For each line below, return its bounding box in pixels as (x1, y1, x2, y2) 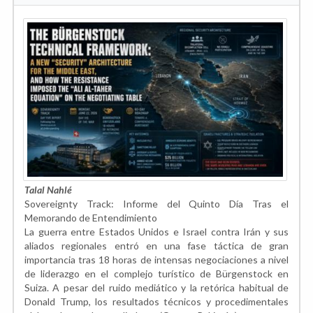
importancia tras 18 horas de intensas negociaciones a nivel (24, 253, 289, 265)
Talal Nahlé (24, 183, 72, 196)
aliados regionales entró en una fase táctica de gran (24, 239, 289, 252)
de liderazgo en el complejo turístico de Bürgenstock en (24, 267, 289, 279)
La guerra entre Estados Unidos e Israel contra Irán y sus (24, 225, 289, 238)
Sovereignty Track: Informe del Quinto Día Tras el (24, 197, 289, 210)
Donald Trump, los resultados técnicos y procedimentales (24, 295, 289, 307)
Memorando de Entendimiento (24, 211, 157, 224)
